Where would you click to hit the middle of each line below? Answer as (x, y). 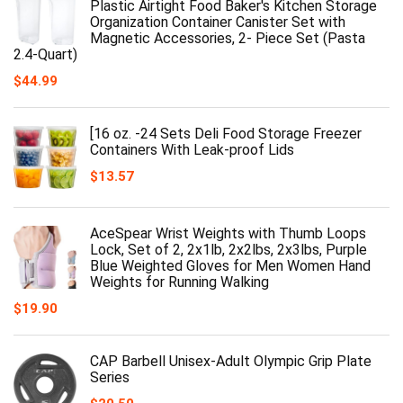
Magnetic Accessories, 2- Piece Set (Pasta (228, 38)
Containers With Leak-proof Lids (192, 149)
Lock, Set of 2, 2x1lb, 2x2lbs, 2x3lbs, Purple (228, 249)
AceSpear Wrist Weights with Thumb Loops (228, 233)
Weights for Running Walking (179, 282)
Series (110, 377)
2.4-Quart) (45, 54)
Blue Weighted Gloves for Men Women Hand (230, 265)
